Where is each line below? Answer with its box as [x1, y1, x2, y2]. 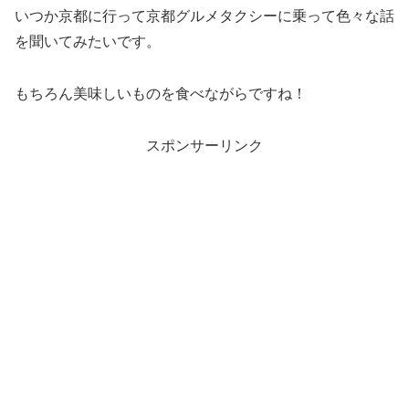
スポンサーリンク [146, 137, 263, 153]
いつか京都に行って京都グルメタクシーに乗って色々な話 [15, 8, 394, 25]
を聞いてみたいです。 [15, 34, 161, 50]
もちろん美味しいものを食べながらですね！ [15, 86, 307, 102]
